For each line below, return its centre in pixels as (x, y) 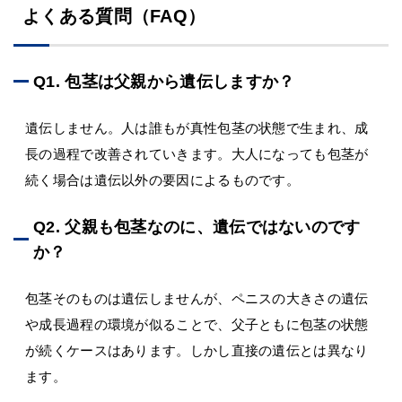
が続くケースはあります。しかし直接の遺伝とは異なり (197, 351)
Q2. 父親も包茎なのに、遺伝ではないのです (197, 227)
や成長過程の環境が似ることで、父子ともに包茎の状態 (197, 325)
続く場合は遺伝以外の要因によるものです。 (162, 180)
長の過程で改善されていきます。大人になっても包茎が (197, 154)
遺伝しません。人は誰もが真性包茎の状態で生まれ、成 (197, 128)
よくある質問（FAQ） (114, 16)
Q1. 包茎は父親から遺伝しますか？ (164, 81)
